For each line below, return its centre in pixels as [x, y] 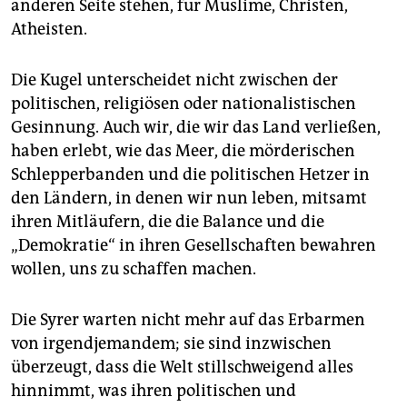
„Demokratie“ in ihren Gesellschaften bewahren [194, 245]
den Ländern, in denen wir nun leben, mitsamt [189, 198]
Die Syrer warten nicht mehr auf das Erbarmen [188, 319]
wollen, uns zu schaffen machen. [134, 268]
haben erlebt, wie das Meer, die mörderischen [183, 150]
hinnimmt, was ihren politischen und [154, 390]
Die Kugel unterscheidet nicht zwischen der [174, 79]
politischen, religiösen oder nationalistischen [184, 103]
